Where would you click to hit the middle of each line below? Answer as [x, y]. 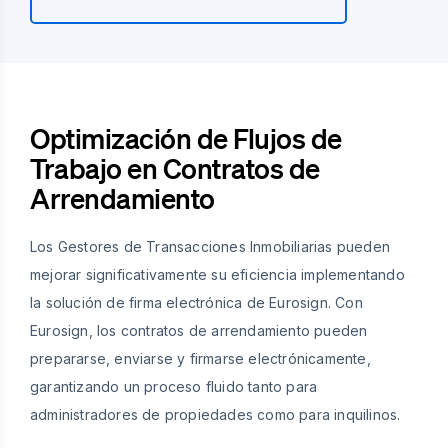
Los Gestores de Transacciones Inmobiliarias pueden [210, 247]
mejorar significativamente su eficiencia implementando [217, 275]
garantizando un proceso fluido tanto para [174, 387]
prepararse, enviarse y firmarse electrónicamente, [200, 359]
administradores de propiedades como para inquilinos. [215, 415]
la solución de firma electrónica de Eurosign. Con [196, 303]
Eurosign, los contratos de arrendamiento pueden [199, 331]
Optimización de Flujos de [186, 138]
